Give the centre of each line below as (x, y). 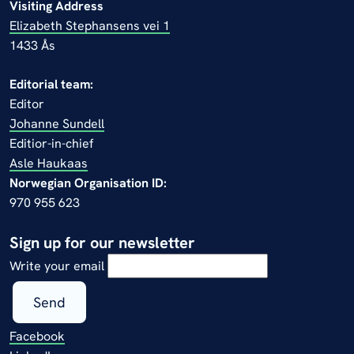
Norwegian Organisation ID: (88, 183)
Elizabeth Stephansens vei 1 (90, 25)
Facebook (37, 336)
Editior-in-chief (51, 143)
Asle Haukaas (49, 163)
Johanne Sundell (57, 123)
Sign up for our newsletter (102, 242)
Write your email (57, 265)
